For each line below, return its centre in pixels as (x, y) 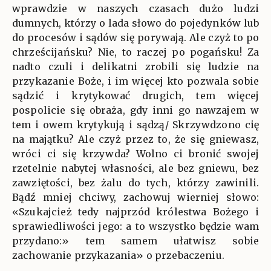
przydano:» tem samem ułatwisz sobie (135, 241)
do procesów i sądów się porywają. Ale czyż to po (135, 38)
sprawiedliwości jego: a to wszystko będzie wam (135, 226)
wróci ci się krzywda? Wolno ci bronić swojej (135, 154)
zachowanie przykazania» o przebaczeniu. (118, 255)
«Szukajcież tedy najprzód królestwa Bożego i (135, 212)
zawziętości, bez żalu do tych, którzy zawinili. (135, 183)
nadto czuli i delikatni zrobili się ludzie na (135, 67)
